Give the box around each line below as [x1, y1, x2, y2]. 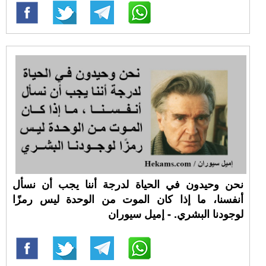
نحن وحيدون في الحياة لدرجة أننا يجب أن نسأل [12, 176, 243, 192]
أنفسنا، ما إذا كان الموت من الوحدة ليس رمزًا [12, 191, 243, 207]
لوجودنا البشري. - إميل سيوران [107, 206, 243, 221]
